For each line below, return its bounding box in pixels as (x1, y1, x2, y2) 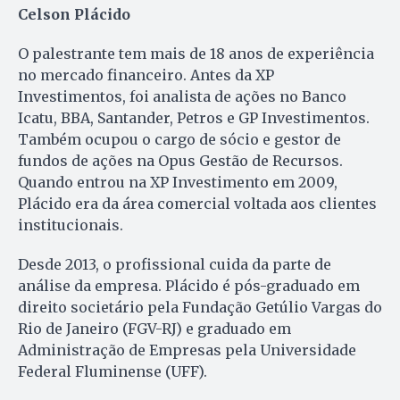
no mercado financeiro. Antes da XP (18, 66, 274, 85)
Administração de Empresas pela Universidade (18, 341, 356, 360)
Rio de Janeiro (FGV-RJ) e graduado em (18, 320, 291, 338)
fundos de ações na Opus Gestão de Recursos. (18, 152, 343, 171)
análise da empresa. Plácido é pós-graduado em (18, 277, 360, 296)
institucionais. (18, 216, 123, 235)
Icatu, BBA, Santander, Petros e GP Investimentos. (18, 109, 370, 128)
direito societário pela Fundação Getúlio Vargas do (18, 298, 382, 317)
